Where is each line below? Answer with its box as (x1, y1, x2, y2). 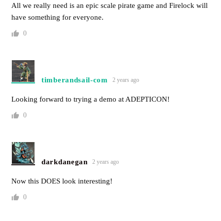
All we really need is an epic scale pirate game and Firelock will (11, 1, 208, 9)
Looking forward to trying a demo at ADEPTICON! (11, 95, 170, 103)
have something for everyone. (11, 13, 104, 21)
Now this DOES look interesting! (11, 177, 112, 185)
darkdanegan (41, 157, 88, 166)
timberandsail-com (41, 75, 108, 84)
